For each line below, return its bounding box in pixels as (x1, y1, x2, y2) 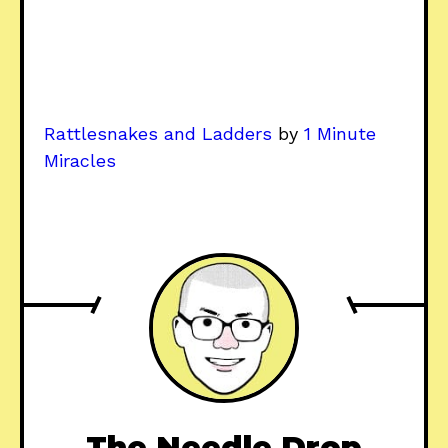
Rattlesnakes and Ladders (44, 123, 272, 145)
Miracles (44, 150, 116, 172)
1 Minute (304, 123, 376, 145)
